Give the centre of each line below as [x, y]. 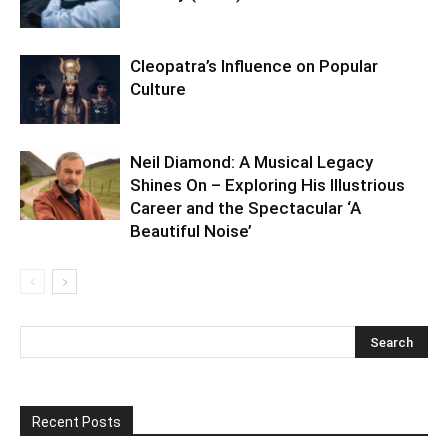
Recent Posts [76, 422]
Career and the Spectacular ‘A [245, 208]
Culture [158, 89]
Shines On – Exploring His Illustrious [267, 185]
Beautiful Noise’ [191, 231]
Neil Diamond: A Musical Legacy [251, 162]
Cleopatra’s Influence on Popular [254, 66]
